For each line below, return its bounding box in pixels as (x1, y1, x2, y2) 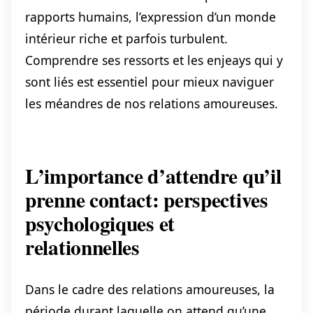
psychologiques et (25, 208, 175, 239)
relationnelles (25, 232, 140, 263)
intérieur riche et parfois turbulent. (25, 30, 228, 48)
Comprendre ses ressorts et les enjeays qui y (25, 52, 283, 69)
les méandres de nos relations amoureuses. (25, 95, 278, 112)
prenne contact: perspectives (25, 184, 268, 215)
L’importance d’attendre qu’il (25, 161, 282, 191)
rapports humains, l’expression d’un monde (25, 8, 276, 26)
